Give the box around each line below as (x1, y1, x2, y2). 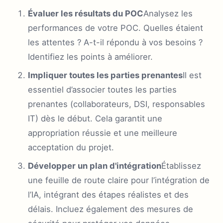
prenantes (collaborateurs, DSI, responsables (28, 99, 205, 109)
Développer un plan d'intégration (28, 160, 161, 171)
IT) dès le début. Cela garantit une (28, 113, 162, 123)
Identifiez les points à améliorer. (28, 51, 153, 62)
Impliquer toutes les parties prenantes (28, 70, 183, 80)
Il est (183, 70, 202, 80)
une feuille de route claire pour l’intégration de (28, 175, 210, 185)
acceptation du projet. (28, 142, 114, 152)
